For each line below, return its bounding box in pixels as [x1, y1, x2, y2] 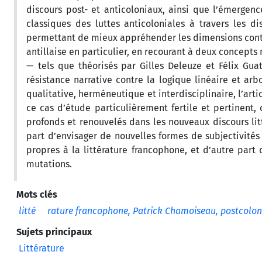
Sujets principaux [16, 226, 92, 237]
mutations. [26, 158, 72, 170]
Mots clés [16, 188, 57, 200]
